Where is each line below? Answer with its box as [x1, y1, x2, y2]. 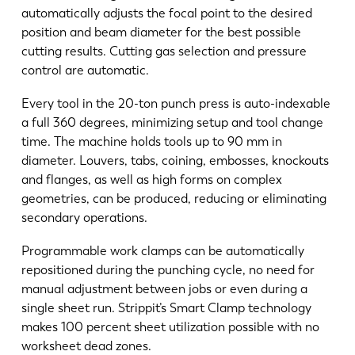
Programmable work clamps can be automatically [21, 242, 304, 258]
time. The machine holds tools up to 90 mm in [21, 134, 282, 150]
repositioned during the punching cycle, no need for [21, 261, 315, 277]
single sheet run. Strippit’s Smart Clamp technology [21, 300, 311, 315]
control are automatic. [21, 63, 155, 78]
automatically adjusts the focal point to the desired [21, 6, 312, 21]
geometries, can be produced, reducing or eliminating [21, 191, 326, 207]
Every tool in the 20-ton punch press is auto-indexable [21, 96, 330, 112]
